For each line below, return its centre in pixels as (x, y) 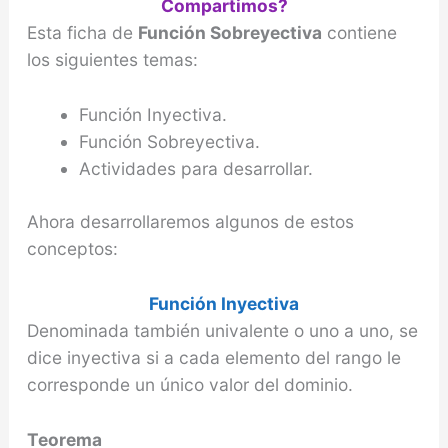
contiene (359, 33)
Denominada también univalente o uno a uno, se (222, 330)
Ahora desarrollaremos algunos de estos (190, 222)
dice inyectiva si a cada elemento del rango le (213, 357)
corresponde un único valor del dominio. (189, 384)
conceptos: (72, 249)
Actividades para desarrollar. (195, 169)
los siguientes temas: (112, 60)
